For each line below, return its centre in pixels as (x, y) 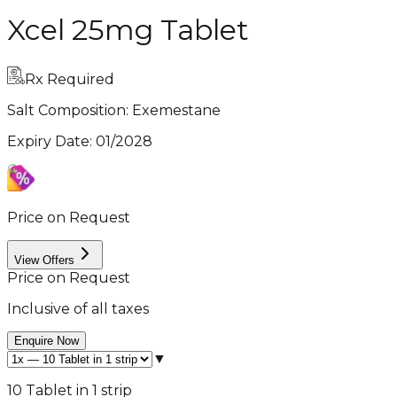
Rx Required (70, 79)
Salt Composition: (70, 110)
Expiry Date (48, 141)
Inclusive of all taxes (78, 308)
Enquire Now (47, 340)
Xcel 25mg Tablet (128, 30)
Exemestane (176, 110)
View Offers (44, 260)
